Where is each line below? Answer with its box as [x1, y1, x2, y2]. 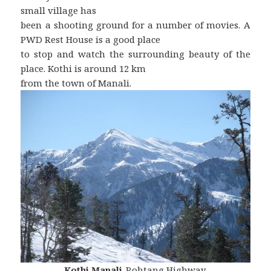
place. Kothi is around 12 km [21, 62, 146, 75]
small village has [21, 4, 97, 17]
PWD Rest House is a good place [21, 33, 161, 46]
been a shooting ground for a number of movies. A [21, 19, 250, 31]
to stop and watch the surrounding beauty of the [21, 48, 250, 60]
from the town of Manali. [21, 77, 132, 90]
